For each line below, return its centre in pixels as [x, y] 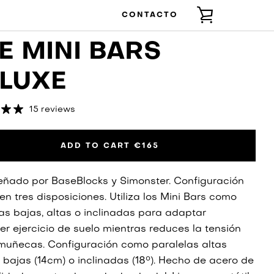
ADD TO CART [97, 146]
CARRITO [235, 46]
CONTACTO [150, 15]
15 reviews [53, 110]
